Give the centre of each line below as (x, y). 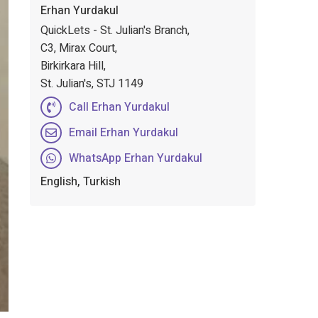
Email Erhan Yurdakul (123, 132)
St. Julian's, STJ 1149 (92, 84)
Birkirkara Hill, (73, 66)
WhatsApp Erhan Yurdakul (135, 158)
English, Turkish (80, 182)
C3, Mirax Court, (78, 48)
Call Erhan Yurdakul (119, 107)
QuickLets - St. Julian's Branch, (115, 31)
